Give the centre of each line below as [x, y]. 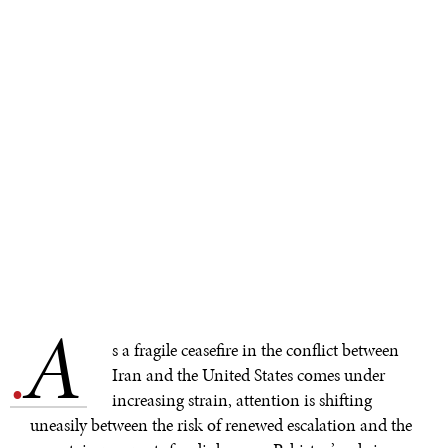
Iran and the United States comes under [248, 375]
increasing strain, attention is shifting [242, 400]
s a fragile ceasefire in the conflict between [255, 350]
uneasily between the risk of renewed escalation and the [221, 425]
